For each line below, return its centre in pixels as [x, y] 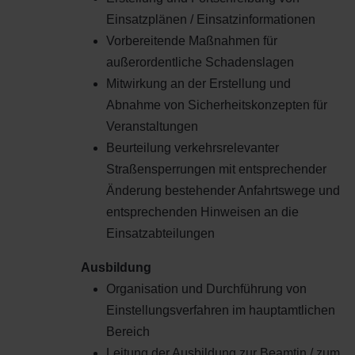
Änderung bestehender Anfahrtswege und [223, 190]
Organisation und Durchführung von [206, 288]
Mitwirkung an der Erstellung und [198, 83]
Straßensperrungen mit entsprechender [216, 169]
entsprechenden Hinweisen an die [202, 212]
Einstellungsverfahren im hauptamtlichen [221, 310]
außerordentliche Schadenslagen [200, 62]
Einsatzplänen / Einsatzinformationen [211, 19]
